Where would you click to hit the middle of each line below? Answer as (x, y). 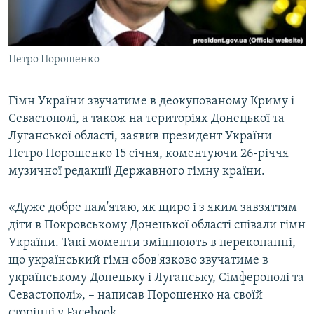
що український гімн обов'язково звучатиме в (138, 261)
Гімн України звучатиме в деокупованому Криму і (151, 102)
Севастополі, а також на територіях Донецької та (146, 119)
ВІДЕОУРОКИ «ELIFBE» (71, 13)
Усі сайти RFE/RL (69, 153)
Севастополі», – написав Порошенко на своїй (136, 296)
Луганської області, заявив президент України (140, 137)
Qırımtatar (40, 50)
